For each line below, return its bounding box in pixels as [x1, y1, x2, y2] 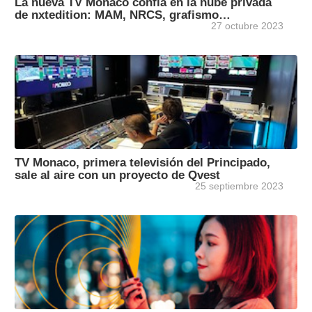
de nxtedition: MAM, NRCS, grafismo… [15, 8, 231, 22]
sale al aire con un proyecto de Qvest [15, 169, 220, 182]
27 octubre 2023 [211, 20, 283, 32]
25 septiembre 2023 [195, 180, 283, 192]
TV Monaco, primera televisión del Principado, [15, 156, 270, 169]
